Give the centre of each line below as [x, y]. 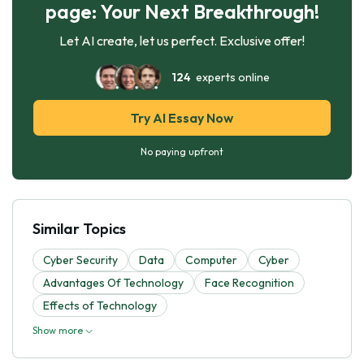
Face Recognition [249, 282]
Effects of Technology [100, 305]
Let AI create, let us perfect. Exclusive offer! [182, 40]
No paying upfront [182, 151]
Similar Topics [79, 228]
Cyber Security [80, 260]
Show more [59, 330]
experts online [230, 77]
